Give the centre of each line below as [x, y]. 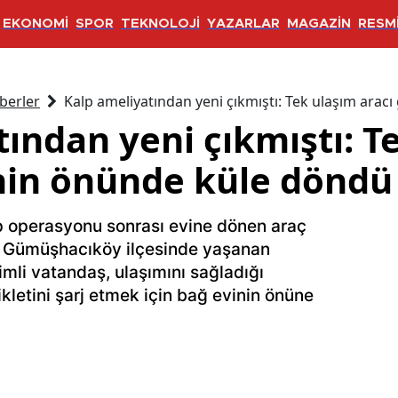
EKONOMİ [36, 24]
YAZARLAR [243, 24]
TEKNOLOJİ [160, 24]
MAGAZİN [319, 24]
